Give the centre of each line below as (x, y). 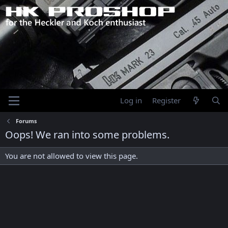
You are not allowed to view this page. (72, 156)
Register (167, 100)
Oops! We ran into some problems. (87, 135)
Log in (131, 100)
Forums (26, 121)
